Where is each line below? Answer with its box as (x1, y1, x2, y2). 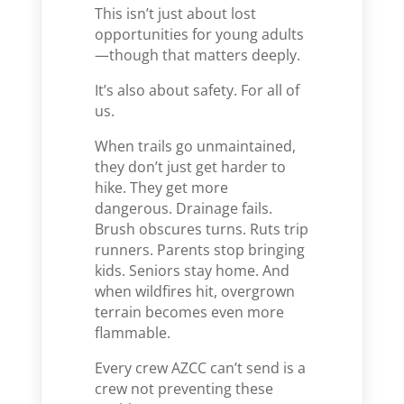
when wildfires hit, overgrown (95, 281, 296, 301)
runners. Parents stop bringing (95, 240, 306, 260)
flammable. (95, 323, 171, 343)
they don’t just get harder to (95, 157, 287, 177)
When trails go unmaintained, (95, 136, 297, 156)
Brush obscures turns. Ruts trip (95, 219, 309, 239)
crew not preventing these (95, 379, 274, 399)
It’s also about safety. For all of (95, 80, 300, 100)
